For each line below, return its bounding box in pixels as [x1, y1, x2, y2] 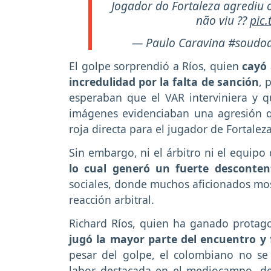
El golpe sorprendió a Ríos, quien [69, 59, 242, 74]
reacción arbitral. [69, 192, 154, 207]
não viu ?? [196, 12, 250, 29]
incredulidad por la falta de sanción [69, 74, 259, 90]
